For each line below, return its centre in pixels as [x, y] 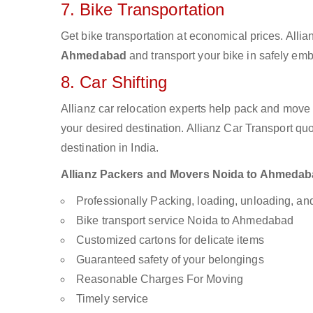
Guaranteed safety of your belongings [170, 260]
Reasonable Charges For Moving [160, 279]
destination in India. [110, 148]
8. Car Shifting [114, 82]
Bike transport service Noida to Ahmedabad [185, 220]
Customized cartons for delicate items [170, 240]
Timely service [112, 299]
